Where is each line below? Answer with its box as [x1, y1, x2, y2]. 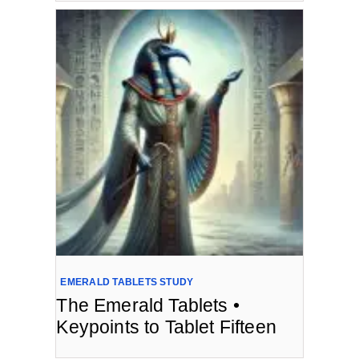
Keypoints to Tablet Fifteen [56, 317, 276, 338]
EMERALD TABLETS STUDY [60, 276, 194, 288]
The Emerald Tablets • [56, 295, 240, 317]
